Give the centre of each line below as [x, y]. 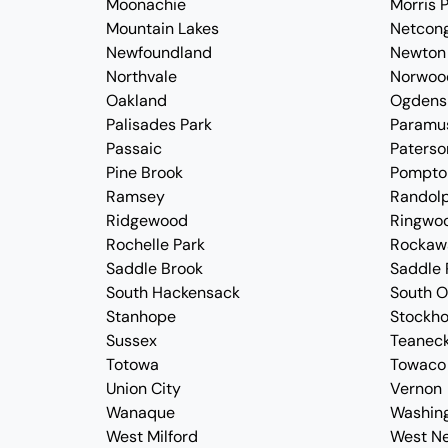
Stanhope [140, 316]
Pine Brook [144, 172]
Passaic [133, 148]
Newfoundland [158, 52]
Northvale [141, 76]
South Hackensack [173, 292]
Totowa [132, 364]
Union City [143, 388]
